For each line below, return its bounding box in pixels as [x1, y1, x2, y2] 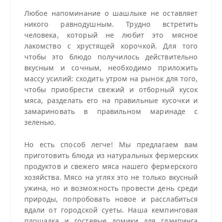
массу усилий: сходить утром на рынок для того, [24, 74, 198, 84]
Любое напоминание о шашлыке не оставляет [24, 8, 198, 18]
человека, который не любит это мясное [24, 30, 198, 40]
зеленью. [24, 117, 56, 127]
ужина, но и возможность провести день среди [24, 183, 198, 193]
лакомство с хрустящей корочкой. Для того [24, 41, 198, 51]
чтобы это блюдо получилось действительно [24, 52, 198, 62]
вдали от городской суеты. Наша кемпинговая [24, 205, 198, 215]
